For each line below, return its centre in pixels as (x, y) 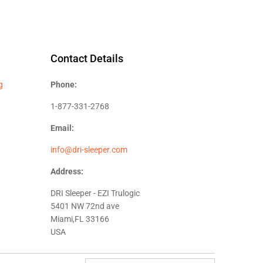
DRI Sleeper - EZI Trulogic (95, 193)
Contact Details (87, 58)
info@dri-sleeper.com (89, 149)
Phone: (64, 84)
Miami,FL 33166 (80, 219)
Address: (67, 171)
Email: (62, 128)
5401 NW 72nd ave (85, 206)
